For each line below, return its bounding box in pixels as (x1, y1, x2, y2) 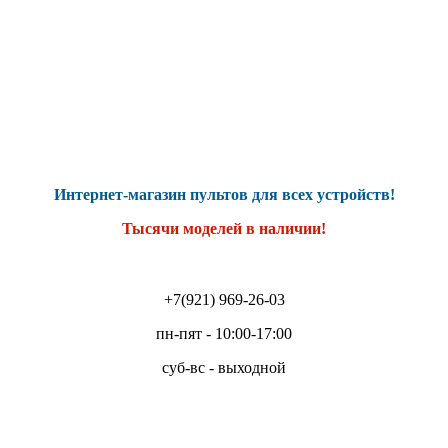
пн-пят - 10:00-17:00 (156, 325, 292, 342)
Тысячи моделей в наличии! (122, 220, 326, 237)
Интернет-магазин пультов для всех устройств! (53, 186, 395, 203)
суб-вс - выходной (162, 359, 286, 376)
